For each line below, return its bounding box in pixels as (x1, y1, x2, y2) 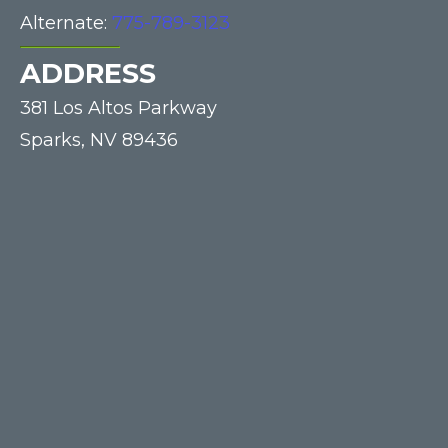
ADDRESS (20, 56, 156, 90)
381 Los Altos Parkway (20, 96, 217, 119)
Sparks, (20, 128, 85, 151)
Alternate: (20, 11, 112, 34)
